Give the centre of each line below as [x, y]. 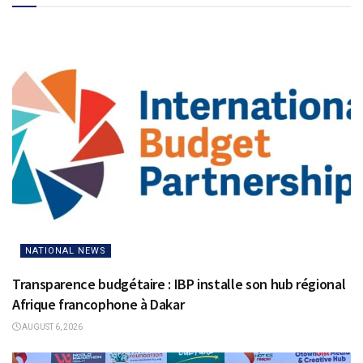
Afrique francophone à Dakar [98, 305]
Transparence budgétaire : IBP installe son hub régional [180, 284]
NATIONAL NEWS [66, 251]
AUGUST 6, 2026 [51, 327]
